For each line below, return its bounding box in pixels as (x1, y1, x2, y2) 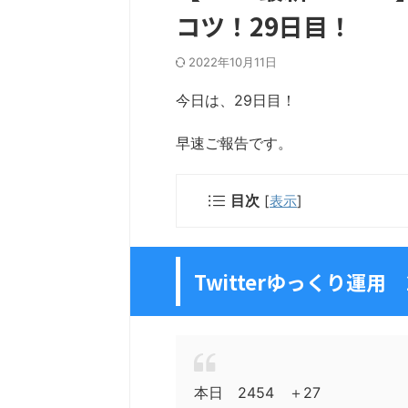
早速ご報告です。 (176, 134, 292, 152)
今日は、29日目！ (176, 91, 296, 109)
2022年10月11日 (189, 55, 277, 69)
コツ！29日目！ (176, 8, 352, 44)
